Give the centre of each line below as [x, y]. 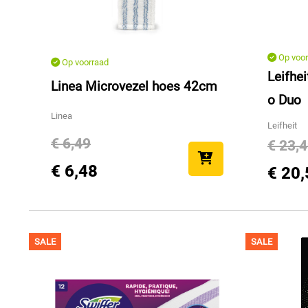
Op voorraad [84, 62]
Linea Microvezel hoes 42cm [134, 86]
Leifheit [282, 126]
